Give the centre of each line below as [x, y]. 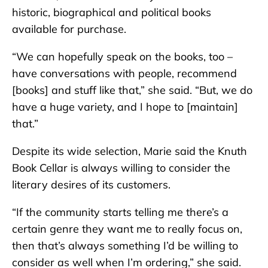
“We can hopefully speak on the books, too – [122, 57]
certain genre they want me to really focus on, [127, 229]
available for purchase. [69, 29]
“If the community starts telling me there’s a [120, 212]
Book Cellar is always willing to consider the [121, 168]
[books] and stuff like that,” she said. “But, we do [132, 90]
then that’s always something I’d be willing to [125, 246]
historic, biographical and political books [112, 13]
